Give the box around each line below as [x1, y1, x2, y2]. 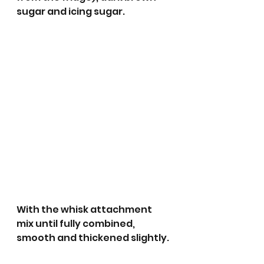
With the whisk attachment [16, 203, 154, 217]
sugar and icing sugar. [16, 5, 127, 19]
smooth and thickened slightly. [16, 231, 171, 245]
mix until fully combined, [16, 217, 137, 231]
